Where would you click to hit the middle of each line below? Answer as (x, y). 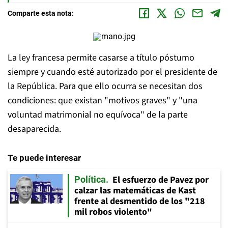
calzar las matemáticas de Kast (135, 191)
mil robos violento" (113, 212)
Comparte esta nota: (41, 13)
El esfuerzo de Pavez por (161, 180)
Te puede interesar (44, 158)
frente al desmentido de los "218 (140, 201)
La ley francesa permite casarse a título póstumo (101, 58)
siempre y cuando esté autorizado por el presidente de (112, 72)
